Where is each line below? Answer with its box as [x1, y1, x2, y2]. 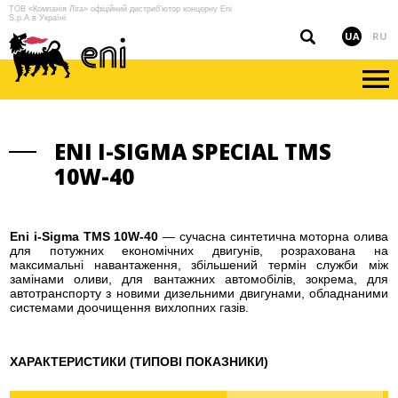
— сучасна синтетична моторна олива [158, 229, 388, 243]
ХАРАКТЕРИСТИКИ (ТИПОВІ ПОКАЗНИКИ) [10, 354, 268, 369]
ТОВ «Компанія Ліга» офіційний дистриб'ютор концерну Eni [9, 4, 232, 13]
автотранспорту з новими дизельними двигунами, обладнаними [10, 286, 388, 300]
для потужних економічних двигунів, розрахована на [10, 243, 388, 258]
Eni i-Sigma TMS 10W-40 [10, 229, 159, 243]
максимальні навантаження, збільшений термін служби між [10, 258, 388, 272]
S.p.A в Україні [9, 13, 66, 22]
